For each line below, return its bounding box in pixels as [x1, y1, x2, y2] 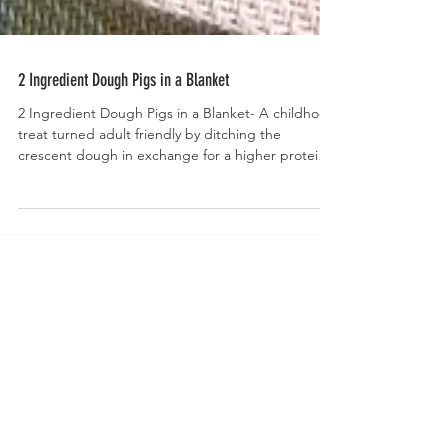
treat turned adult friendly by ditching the [18, 165, 281, 183]
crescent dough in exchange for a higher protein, [18, 186, 330, 204]
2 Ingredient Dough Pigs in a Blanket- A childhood [18, 144, 336, 162]
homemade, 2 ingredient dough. [18, 207, 225, 225]
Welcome [39, 362, 155, 384]
